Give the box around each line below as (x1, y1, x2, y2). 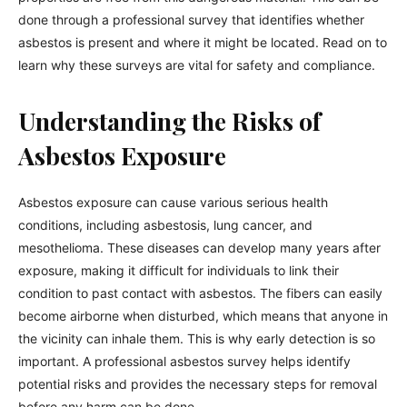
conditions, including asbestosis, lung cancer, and (18, 217, 313, 233)
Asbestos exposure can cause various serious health (18, 194, 328, 210)
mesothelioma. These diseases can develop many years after (18, 240, 381, 255)
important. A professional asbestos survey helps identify (18, 353, 351, 369)
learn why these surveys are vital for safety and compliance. (18, 57, 375, 73)
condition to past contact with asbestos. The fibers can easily (18, 285, 382, 301)
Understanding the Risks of (18, 104, 321, 137)
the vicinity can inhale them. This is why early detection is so (18, 331, 375, 346)
